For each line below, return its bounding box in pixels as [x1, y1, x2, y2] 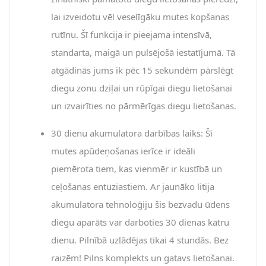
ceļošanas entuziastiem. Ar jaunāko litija [51, 180, 214, 192]
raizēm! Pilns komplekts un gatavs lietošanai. [51, 251, 235, 264]
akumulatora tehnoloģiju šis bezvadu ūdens [51, 198, 230, 210]
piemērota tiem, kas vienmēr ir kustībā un [51, 162, 222, 175]
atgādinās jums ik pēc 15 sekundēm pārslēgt [51, 64, 233, 76]
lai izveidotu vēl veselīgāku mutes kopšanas [51, 10, 229, 23]
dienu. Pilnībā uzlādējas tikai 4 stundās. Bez [51, 233, 229, 246]
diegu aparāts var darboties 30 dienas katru [51, 216, 229, 228]
